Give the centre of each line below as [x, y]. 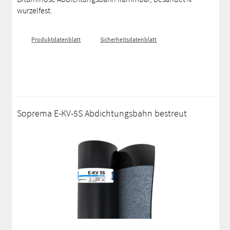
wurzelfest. [35, 10]
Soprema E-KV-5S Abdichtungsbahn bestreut [102, 113]
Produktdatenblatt [56, 39]
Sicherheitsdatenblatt [129, 39]
